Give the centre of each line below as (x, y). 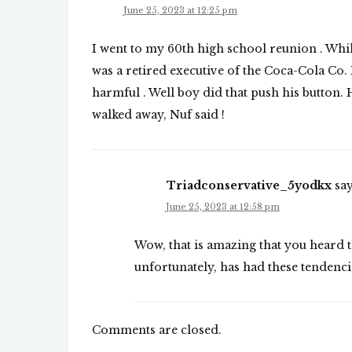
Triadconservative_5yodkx (249, 185)
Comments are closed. (157, 330)
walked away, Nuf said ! (158, 115)
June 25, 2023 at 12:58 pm (223, 207)
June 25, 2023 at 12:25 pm (180, 11)
